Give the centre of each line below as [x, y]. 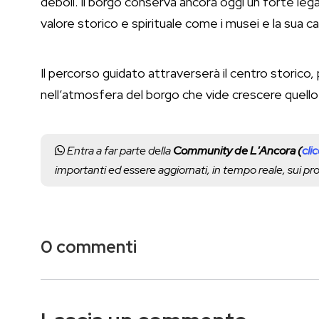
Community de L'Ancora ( [237, 151]
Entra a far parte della [119, 151]
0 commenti [89, 247]
